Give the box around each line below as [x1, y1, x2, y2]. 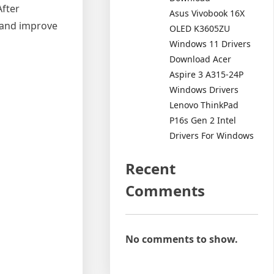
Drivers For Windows [169, 129, 254, 141]
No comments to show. [125, 232, 239, 246]
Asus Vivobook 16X [169, 7, 245, 19]
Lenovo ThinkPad [169, 98, 239, 111]
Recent [125, 158, 176, 179]
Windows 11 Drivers [169, 37, 251, 50]
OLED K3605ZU [169, 22, 231, 34]
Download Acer [169, 53, 232, 65]
